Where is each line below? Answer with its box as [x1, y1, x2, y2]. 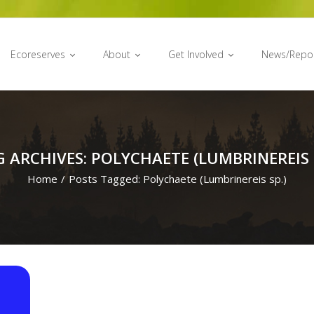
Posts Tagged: [69, 172, 143, 186]
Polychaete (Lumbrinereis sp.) [143, 172, 287, 186]
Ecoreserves [11, 48, 65, 61]
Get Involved [168, 48, 224, 61]
